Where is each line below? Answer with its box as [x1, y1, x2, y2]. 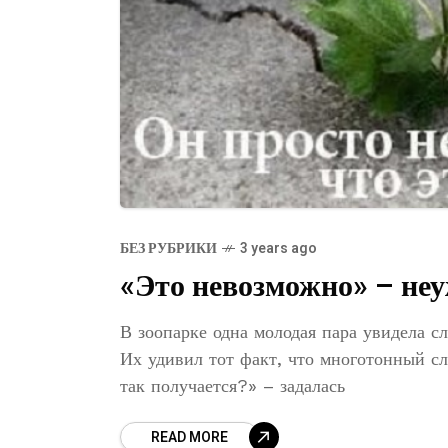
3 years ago [240, 238, 317, 259]
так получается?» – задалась [120, 375, 345, 396]
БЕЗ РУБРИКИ [120, 238, 217, 259]
